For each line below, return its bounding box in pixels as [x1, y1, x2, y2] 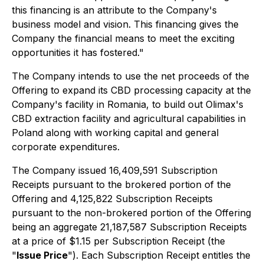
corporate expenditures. [12, 141, 120, 153]
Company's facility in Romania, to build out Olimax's [12, 98, 243, 110]
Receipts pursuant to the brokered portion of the [12, 179, 231, 190]
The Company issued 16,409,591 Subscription [12, 164, 217, 176]
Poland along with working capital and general [12, 127, 219, 138]
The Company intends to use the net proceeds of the [12, 70, 249, 82]
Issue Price [16, 249, 68, 261]
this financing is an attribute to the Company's [12, 4, 217, 16]
